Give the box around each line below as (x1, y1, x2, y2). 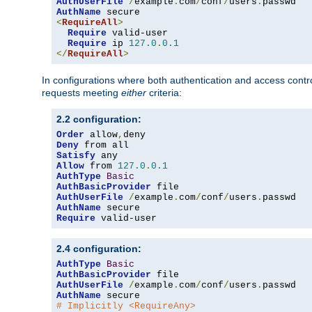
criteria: (146, 87, 182, 99)
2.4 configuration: (56, 243, 141, 255)
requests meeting (42, 87, 121, 99)
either (121, 87, 146, 99)
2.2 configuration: (56, 114, 141, 125)
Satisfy (56, 150, 95, 162)
